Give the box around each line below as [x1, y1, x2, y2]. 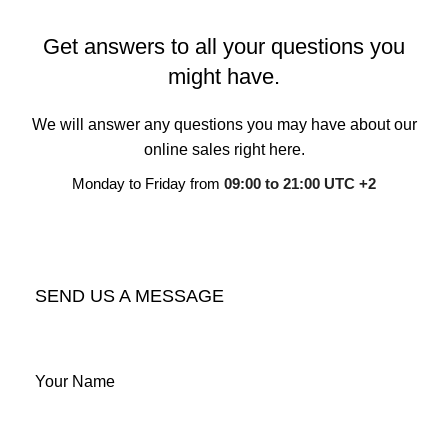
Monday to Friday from [72, 174, 224, 192]
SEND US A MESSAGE [35, 285, 224, 306]
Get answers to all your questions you [43, 33, 405, 59]
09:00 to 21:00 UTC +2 [224, 174, 376, 192]
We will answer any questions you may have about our [31, 115, 417, 133]
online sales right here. [143, 140, 305, 158]
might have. [168, 63, 280, 89]
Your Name [35, 372, 115, 390]
